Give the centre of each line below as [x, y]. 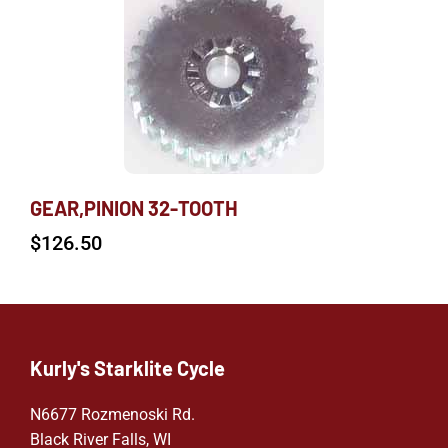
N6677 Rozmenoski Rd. [112, 414]
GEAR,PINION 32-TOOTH [134, 207]
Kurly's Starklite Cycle [127, 367]
